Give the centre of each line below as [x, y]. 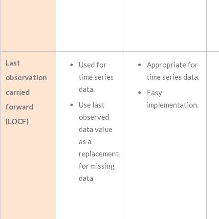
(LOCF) [17, 121]
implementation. [173, 105]
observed [94, 117]
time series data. [173, 77]
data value [96, 129]
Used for [93, 65]
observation [26, 77]
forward [19, 107]
